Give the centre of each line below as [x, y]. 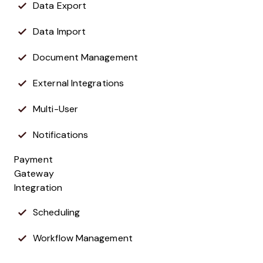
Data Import [60, 31]
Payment [33, 159]
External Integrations [79, 83]
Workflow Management [83, 238]
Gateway [34, 173]
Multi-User [55, 109]
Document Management [85, 57]
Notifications [61, 134]
